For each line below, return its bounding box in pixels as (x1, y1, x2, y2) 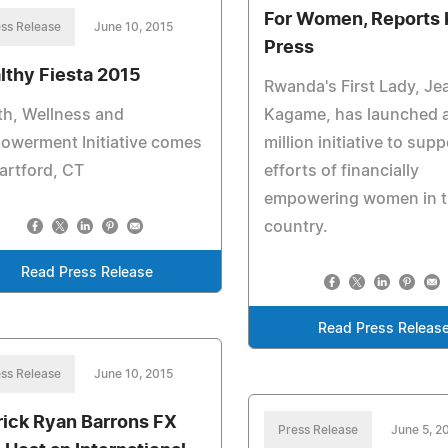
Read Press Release (20, 266, 153, 280)
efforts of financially (264, 163, 420, 179)
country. (264, 219, 329, 235)
